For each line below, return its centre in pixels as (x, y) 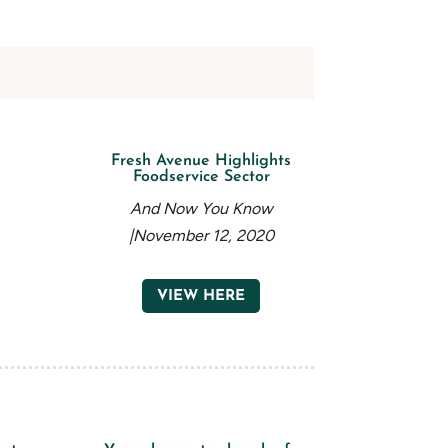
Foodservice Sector (201, 177)
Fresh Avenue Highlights (201, 161)
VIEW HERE (201, 296)
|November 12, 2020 (201, 236)
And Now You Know (201, 209)
